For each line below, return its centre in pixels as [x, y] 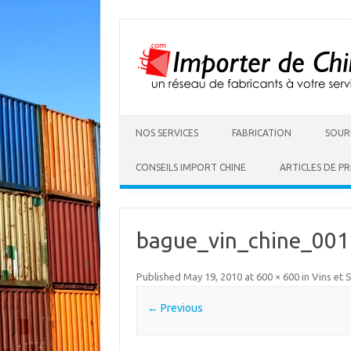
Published [159, 277]
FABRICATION [262, 133]
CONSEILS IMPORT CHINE [191, 167]
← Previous [175, 308]
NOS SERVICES [167, 133]
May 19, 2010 [212, 277]
